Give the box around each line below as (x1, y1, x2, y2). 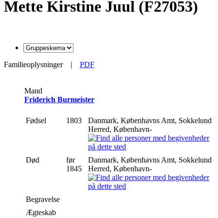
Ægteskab (26, 208, 58, 217)
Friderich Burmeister (24, 95, 94, 104)
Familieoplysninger (4, 60, 63, 69)
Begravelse (26, 195, 62, 203)
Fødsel (26, 116, 48, 125)
